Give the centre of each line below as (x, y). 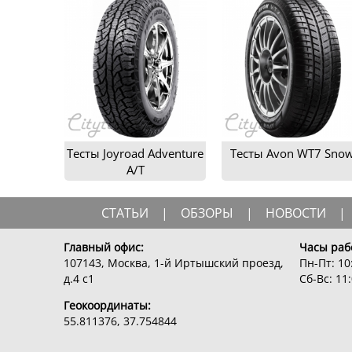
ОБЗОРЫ (207, 213)
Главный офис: (104, 247)
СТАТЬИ (125, 213)
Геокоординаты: (107, 305)
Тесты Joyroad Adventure (135, 153)
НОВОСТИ (296, 213)
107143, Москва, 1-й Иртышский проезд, (174, 262)
